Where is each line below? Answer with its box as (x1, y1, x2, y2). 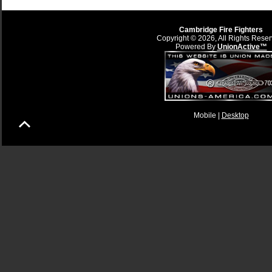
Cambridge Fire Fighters (179, 25, 263, 34)
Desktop (221, 111, 249, 120)
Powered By (175, 42, 217, 51)
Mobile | (193, 111, 222, 120)
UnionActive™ (217, 42, 267, 51)
